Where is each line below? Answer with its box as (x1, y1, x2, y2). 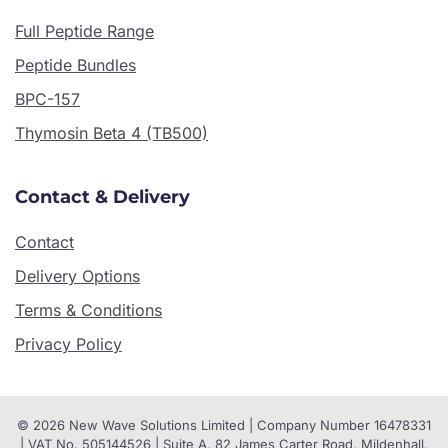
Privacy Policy (15, 334, 122, 354)
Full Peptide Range (15, 21, 154, 41)
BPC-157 (15, 89, 80, 109)
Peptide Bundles (15, 55, 136, 75)
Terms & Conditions (15, 300, 162, 320)
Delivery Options (15, 266, 140, 286)
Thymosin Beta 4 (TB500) (15, 123, 208, 143)
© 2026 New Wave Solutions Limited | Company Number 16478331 (17, 417, 431, 433)
